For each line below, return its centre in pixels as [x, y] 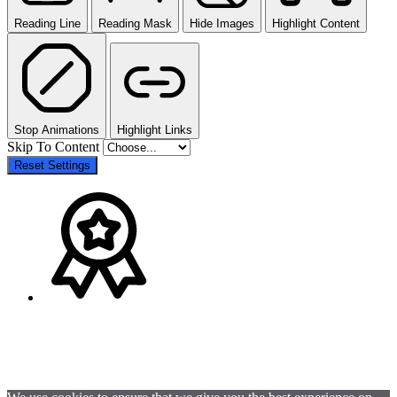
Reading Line [47, 23]
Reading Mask [135, 23]
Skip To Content [55, 146]
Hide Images [222, 23]
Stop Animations [57, 129]
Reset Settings [52, 165]
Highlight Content [316, 23]
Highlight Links [155, 129]
